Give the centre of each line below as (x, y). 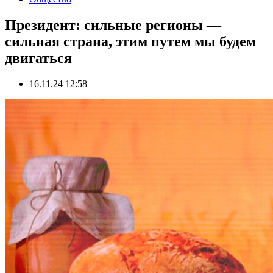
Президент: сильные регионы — (113, 25)
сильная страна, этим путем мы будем (130, 41)
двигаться (38, 58)
